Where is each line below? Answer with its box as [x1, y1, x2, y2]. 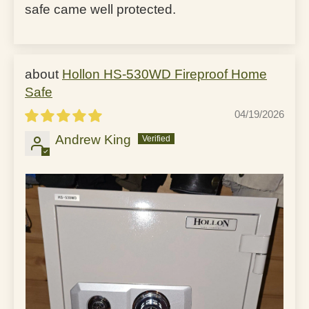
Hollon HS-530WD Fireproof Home [62, 66, 267, 81]
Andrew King [55, 132, 131, 147]
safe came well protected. [25, 1, 176, 17]
